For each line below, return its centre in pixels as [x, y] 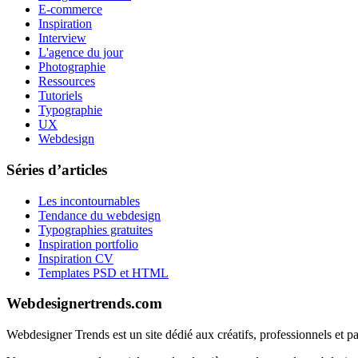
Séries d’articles [57, 169]
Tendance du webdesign [99, 215]
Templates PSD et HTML [103, 272]
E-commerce [70, 10]
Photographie [72, 67]
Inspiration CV [76, 258]
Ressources [67, 82]
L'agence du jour [81, 53]
